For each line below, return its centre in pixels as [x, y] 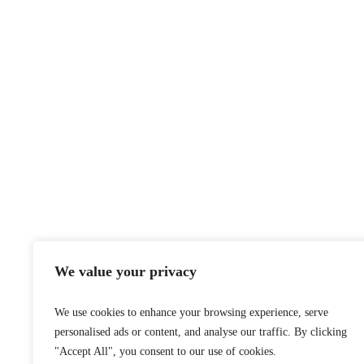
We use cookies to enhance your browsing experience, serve [191, 312]
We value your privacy [126, 271]
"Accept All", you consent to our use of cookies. [165, 351]
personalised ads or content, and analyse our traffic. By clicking [201, 332]
